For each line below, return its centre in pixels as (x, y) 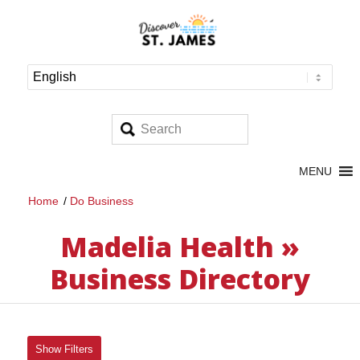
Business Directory (180, 279)
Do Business (101, 201)
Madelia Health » (180, 247)
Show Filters (64, 349)
